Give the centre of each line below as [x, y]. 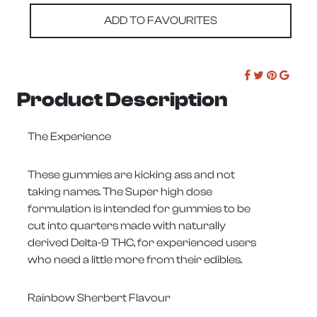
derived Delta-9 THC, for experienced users [142, 242]
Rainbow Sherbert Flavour [99, 298]
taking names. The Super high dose [120, 191]
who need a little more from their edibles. [135, 259]
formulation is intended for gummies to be [139, 208]
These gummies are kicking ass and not [131, 174]
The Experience [69, 136]
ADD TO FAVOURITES [161, 21]
